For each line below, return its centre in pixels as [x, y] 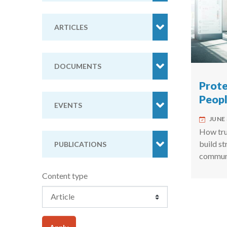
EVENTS [68, 105]
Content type [65, 176]
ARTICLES [71, 27]
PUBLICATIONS [80, 144]
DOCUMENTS [78, 66]
